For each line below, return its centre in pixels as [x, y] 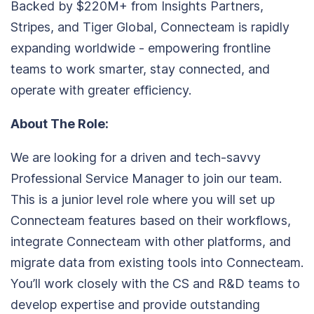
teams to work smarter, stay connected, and [140, 69]
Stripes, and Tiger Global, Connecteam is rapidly [150, 27]
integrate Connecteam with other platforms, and [151, 241]
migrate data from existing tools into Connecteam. [157, 262]
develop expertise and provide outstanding [135, 305]
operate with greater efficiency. [101, 90]
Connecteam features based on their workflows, [151, 220]
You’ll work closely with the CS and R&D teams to [155, 284]
